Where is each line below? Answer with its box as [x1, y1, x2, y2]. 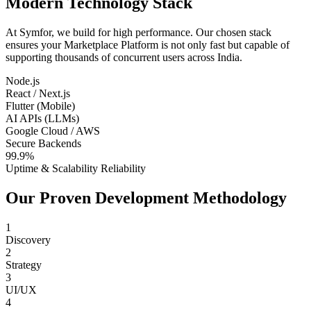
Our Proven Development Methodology [6, 188, 287, 207]
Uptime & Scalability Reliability [6, 162, 146, 175]
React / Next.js [6, 87, 70, 100]
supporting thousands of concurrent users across [6, 51, 217, 64]
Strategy [6, 258, 42, 271]
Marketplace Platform [64, 39, 158, 51]
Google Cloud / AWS [6, 125, 100, 137]
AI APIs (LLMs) [6, 112, 79, 125]
